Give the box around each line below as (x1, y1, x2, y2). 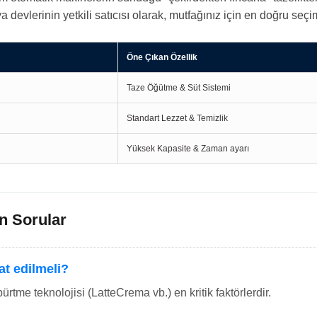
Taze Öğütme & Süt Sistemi (127, 83, 231, 93)
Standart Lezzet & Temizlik (127, 113, 228, 123)
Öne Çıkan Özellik (127, 52, 197, 62)
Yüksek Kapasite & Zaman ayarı (127, 144, 249, 154)
